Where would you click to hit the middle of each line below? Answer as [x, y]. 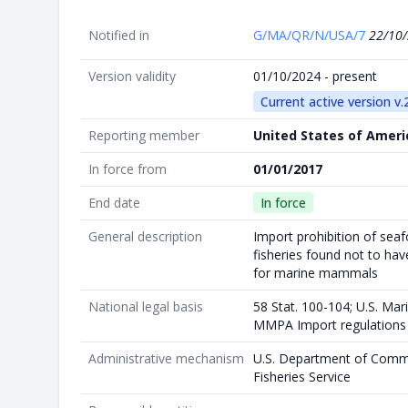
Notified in [119, 35]
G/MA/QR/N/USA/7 [311, 35]
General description [145, 236]
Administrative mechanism [166, 358]
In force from [127, 168]
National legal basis [146, 306]
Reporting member [144, 135]
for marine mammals [316, 272]
